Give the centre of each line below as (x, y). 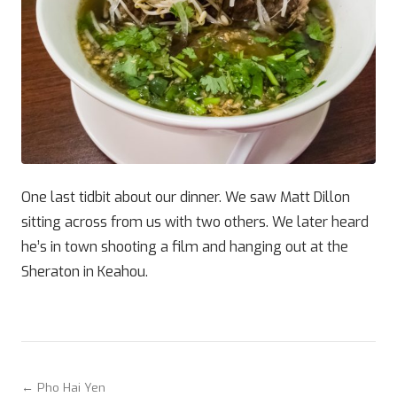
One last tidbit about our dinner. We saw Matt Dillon (186, 197)
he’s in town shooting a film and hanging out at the (185, 247)
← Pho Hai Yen (63, 387)
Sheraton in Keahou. (88, 272)
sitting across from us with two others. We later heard (195, 222)
